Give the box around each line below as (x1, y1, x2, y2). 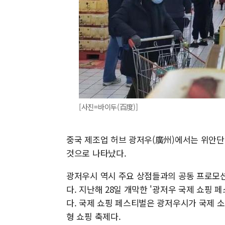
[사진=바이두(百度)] (79, 101, 138, 112)
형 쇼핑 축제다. (66, 210, 121, 222)
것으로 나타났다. (66, 147, 127, 159)
